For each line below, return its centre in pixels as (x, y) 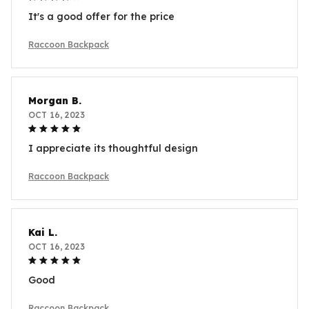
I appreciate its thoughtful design (113, 149)
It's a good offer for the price (101, 17)
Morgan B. (55, 101)
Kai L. (43, 233)
